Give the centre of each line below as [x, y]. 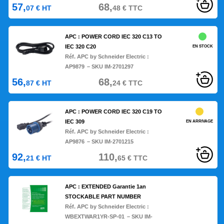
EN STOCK [202, 46]
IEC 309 [75, 122]
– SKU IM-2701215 [110, 142]
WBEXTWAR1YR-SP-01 [95, 217]
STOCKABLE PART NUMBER [103, 197]
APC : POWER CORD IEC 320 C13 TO [114, 37]
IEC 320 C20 [81, 47]
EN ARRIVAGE [199, 121]
